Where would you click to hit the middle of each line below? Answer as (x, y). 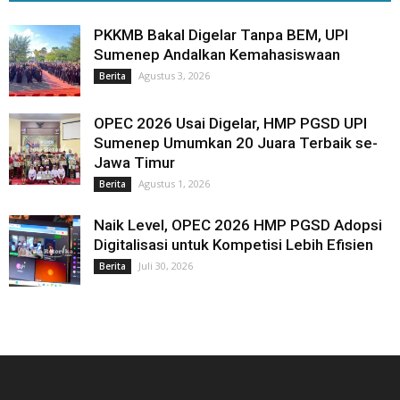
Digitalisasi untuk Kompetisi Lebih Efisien (233, 244)
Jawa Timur (134, 162)
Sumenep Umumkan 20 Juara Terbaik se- (236, 142)
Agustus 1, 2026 (174, 183)
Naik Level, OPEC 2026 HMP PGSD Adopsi (238, 225)
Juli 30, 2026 (166, 265)
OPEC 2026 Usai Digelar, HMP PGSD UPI (230, 123)
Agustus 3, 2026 (174, 75)
